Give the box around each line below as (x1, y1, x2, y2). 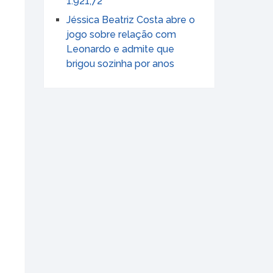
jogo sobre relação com (66, 29, 176, 41)
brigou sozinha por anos (66, 58, 174, 70)
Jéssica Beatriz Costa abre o (66, 14, 195, 26)
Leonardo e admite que (66, 43, 174, 55)
